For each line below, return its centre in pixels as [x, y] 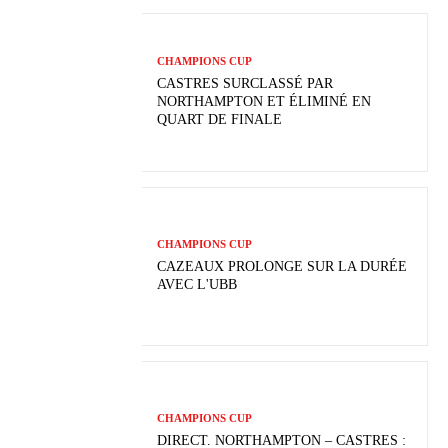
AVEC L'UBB [197, 285]
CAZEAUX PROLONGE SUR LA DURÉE [282, 267]
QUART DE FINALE [220, 120]
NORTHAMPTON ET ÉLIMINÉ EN [264, 102]
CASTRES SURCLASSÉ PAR [245, 84]
